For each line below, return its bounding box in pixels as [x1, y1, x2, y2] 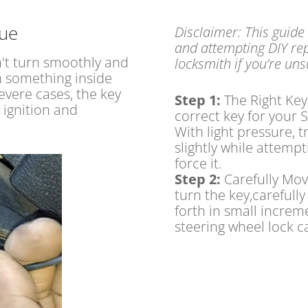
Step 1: [174, 90, 224, 109]
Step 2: [174, 169, 224, 188]
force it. [174, 153, 222, 173]
